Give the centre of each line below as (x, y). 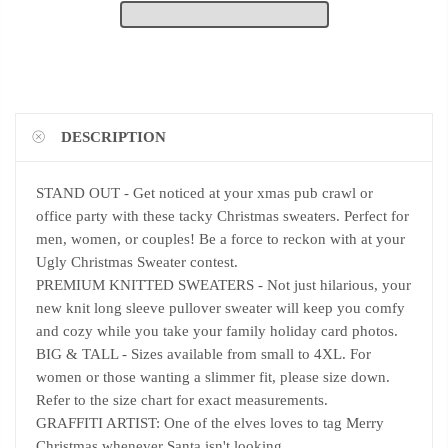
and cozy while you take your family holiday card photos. (217, 331)
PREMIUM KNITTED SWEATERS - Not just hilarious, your (223, 285)
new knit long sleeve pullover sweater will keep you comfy (220, 308)
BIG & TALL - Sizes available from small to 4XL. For (203, 354)
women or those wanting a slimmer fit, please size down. (213, 377)
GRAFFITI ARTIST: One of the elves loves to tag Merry (210, 423)
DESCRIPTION (113, 137)
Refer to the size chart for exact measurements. (182, 400)
